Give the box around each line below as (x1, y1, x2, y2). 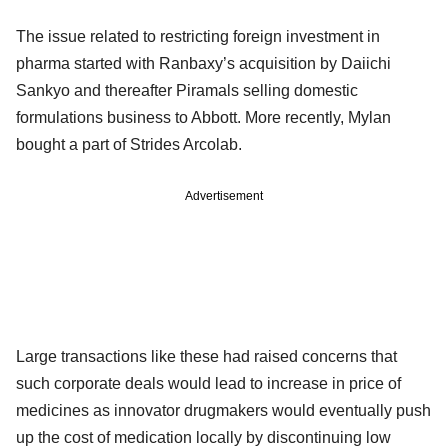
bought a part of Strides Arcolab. (16, 135, 242, 153)
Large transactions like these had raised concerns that (16, 347, 397, 365)
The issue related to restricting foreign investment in (16, 27, 380, 45)
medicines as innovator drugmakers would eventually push (16, 401, 431, 419)
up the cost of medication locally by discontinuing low (16, 428, 391, 446)
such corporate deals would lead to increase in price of (16, 374, 401, 392)
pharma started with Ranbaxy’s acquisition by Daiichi (16, 54, 391, 72)
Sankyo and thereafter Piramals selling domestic (16, 81, 358, 99)
